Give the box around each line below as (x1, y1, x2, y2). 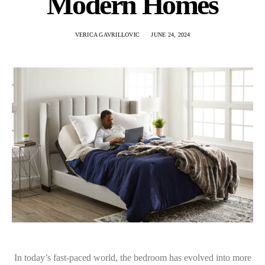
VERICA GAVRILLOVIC (75, 31, 140, 38)
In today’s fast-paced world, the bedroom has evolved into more (14, 252, 251, 263)
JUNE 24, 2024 (151, 31, 190, 38)
